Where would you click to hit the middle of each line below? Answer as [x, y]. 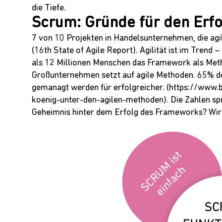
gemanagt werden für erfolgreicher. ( [100, 88]
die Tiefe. [49, 8]
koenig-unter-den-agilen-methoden [98, 101]
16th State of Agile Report [83, 51]
